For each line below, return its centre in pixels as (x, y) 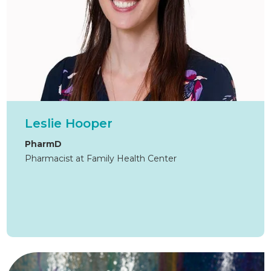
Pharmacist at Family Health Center (101, 159)
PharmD (44, 144)
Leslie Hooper (69, 124)
